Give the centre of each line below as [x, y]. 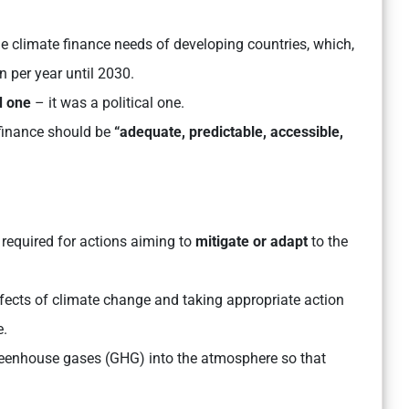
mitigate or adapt [252, 242]
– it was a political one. [108, 103]
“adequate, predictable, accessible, [229, 132]
